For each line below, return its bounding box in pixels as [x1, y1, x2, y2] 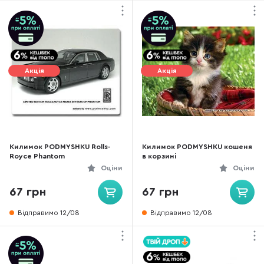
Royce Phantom [9, 153, 65, 160]
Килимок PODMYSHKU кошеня [142, 143, 252, 150]
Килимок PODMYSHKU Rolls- [9, 143, 110, 150]
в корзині [142, 153, 176, 160]
